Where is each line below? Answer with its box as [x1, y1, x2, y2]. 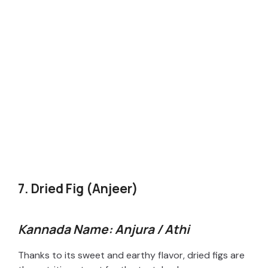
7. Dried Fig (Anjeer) [18, 179, 138, 197]
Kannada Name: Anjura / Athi [18, 220, 190, 237]
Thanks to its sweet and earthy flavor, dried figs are [18, 248, 245, 261]
